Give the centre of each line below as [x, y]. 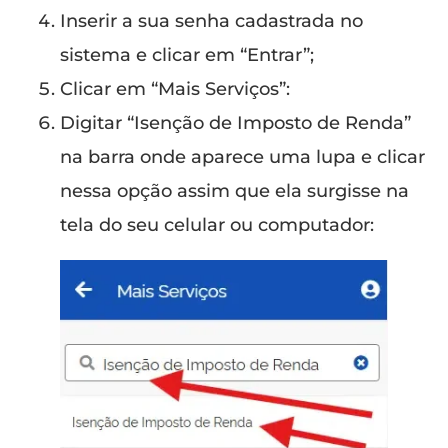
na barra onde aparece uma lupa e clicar [242, 156]
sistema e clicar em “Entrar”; [187, 54]
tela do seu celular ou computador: [217, 224]
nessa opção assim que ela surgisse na [234, 190]
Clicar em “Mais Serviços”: [175, 88]
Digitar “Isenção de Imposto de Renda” [235, 122]
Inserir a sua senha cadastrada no [211, 20]
